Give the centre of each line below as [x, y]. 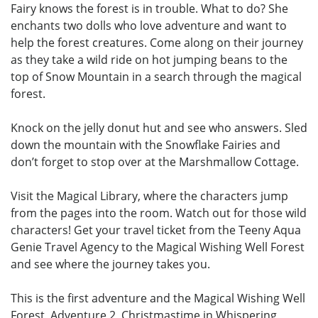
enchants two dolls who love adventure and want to [149, 25]
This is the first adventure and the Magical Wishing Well [158, 298]
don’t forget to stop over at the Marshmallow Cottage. [155, 161]
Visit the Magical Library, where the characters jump [149, 196]
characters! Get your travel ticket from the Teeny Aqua [156, 230]
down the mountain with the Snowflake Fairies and [146, 144]
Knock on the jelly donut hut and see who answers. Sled [159, 127]
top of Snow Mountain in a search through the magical [156, 76]
